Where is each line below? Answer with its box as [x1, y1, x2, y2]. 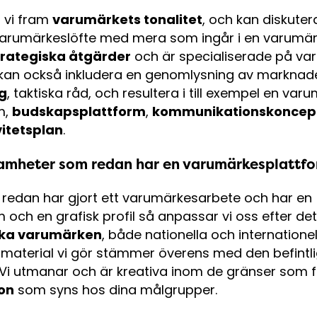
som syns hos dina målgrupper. [14, 280, 217, 299]
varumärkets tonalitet [52, 10, 202, 28]
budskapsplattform [12, 102, 146, 120]
